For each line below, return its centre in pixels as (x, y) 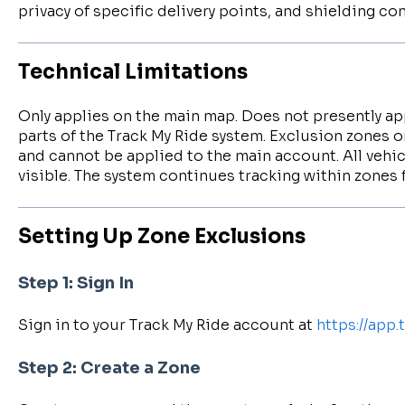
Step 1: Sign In (75, 283)
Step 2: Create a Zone (109, 367)
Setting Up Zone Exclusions (161, 236)
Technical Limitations (132, 71)
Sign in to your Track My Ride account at (167, 325)
